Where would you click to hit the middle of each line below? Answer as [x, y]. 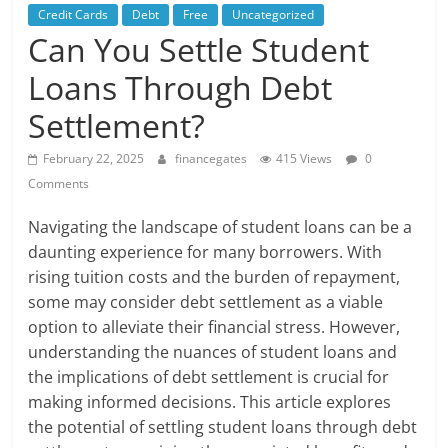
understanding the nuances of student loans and [213, 352]
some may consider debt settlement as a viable [206, 302]
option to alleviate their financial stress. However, [214, 327]
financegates [213, 159]
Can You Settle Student [199, 50]
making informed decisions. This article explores [210, 402]
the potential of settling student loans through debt [223, 427]
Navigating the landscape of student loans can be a [220, 227]
